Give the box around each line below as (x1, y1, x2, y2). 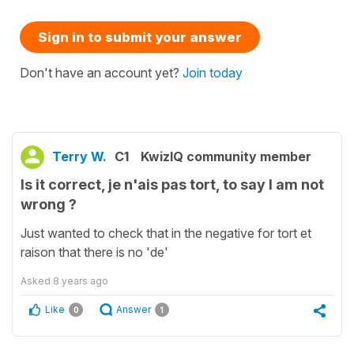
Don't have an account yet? (20, 64, 183, 81)
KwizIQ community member (141, 148, 311, 164)
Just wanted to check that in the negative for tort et (21, 225, 311, 242)
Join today (183, 64, 243, 81)
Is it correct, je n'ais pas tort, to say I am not (21, 175, 324, 193)
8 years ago (53, 275, 108, 288)
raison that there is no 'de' (21, 244, 168, 261)
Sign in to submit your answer (38, 28, 242, 45)
